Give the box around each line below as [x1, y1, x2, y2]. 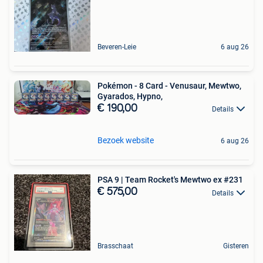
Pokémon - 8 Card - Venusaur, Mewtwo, [97, 81, 241, 90]
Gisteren [223, 242, 249, 251]
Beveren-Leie [97, 43, 136, 51]
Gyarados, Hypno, [97, 92, 163, 101]
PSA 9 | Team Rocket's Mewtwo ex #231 [97, 175, 243, 185]
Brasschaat [97, 242, 133, 251]
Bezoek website [97, 136, 154, 146]
